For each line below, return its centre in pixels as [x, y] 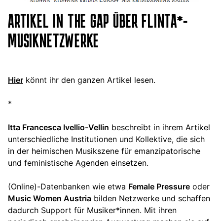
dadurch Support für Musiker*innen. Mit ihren [92, 210]
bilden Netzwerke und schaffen [151, 199]
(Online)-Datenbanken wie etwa [68, 187]
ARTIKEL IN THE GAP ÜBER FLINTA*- [98, 21]
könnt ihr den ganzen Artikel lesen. [89, 80]
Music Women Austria [50, 199]
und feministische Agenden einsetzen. [78, 163]
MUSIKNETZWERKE [54, 41]
